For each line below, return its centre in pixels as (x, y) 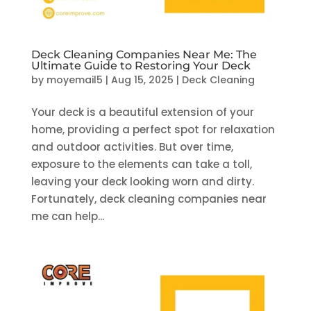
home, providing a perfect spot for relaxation (153, 129)
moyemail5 (74, 79)
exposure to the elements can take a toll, (141, 164)
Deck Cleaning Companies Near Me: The (144, 54)
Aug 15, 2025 (142, 79)
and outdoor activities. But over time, (132, 146)
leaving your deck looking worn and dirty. (142, 181)
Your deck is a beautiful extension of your (142, 112)
